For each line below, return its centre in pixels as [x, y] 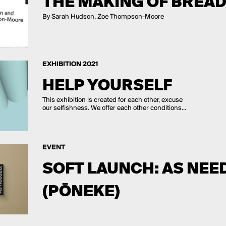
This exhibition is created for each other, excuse [112, 100]
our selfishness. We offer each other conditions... [114, 108]
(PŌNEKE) [81, 191]
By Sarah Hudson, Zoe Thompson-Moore [103, 17]
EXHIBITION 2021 [70, 64]
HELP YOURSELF [107, 85]
